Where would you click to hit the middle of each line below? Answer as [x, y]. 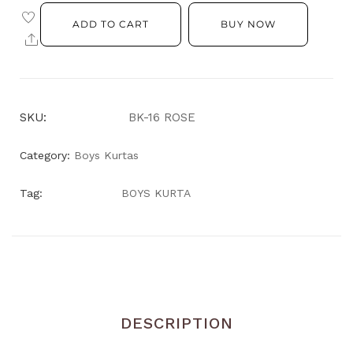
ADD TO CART [111, 25]
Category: [45, 156]
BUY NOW [248, 25]
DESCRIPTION [176, 323]
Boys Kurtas [106, 156]
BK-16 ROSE [162, 118]
